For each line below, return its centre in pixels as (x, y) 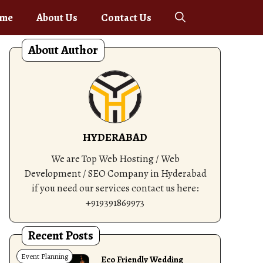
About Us (57, 18)
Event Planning (45, 256)
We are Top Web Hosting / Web (115, 159)
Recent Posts (61, 235)
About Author (63, 50)
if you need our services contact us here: (115, 188)
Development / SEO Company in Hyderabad (115, 173)
